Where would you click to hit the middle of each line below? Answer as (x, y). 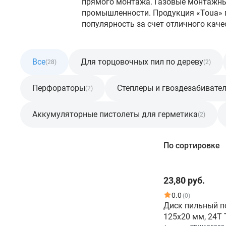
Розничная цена (51, 170)
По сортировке (192, 146)
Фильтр (36, 146)
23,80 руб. (184, 180)
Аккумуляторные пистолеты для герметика (115, 114)
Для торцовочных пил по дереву (142, 62)
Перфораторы (59, 88)
